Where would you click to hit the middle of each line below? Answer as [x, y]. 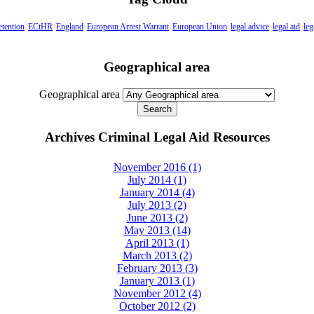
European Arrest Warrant [128, 26]
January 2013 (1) [157, 280]
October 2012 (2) [157, 306]
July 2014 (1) [157, 179]
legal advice [250, 26]
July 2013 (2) [157, 205]
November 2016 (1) [157, 167]
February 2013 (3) [157, 268]
